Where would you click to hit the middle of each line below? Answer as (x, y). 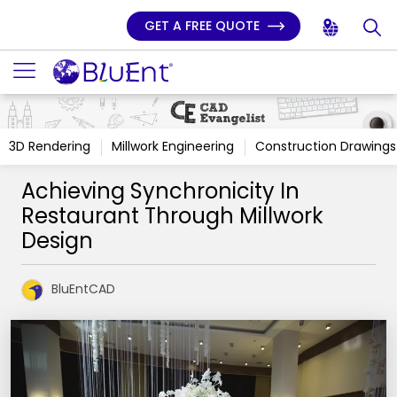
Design (57, 241)
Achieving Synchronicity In (160, 191)
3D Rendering (50, 146)
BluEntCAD (83, 289)
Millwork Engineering (173, 146)
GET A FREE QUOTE (204, 26)
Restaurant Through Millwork (172, 216)
